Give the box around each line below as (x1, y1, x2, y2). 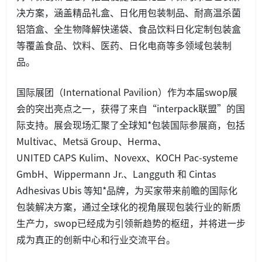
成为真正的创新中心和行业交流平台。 (16, 232, 175, 247)
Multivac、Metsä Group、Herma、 (16, 134, 167, 149)
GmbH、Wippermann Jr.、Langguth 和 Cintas (16, 167, 216, 181)
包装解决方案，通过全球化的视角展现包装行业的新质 (16, 199, 241, 214)
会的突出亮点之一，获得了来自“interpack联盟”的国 (16, 101, 245, 116)
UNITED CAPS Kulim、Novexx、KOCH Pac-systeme (16, 150, 238, 165)
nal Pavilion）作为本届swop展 (107, 85, 237, 99)
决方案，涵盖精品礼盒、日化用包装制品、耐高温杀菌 (16, 5, 241, 20)
